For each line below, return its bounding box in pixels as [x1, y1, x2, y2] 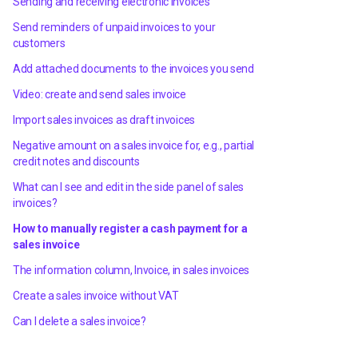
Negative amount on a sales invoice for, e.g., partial [13, 139, 255, 152]
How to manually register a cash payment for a [13, 222, 248, 235]
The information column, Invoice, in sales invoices [13, 264, 249, 276]
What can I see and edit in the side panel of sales [13, 181, 245, 193]
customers [13, 37, 66, 50]
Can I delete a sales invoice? [13, 315, 146, 328]
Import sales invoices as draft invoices [13, 113, 196, 126]
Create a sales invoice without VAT [13, 289, 179, 302]
